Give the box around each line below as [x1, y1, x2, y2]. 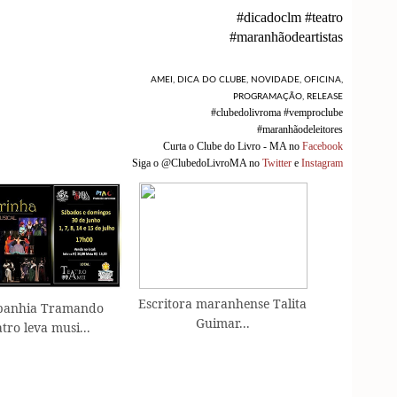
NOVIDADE [251, 74, 300, 84]
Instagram [301, 156, 343, 169]
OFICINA [304, 74, 341, 84]
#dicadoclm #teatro [237, 9, 343, 25]
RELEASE [307, 91, 343, 101]
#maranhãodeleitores [257, 122, 343, 136]
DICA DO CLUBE [177, 74, 246, 84]
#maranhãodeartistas [230, 28, 343, 44]
